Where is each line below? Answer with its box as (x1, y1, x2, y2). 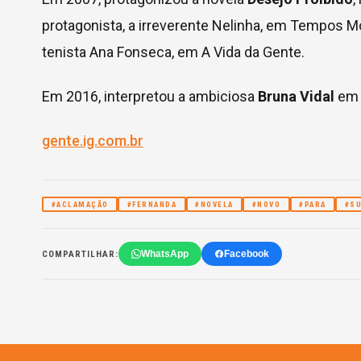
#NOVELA (195, 200, 234, 209)
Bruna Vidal (258, 88, 334, 105)
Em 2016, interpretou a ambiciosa (42, 88, 258, 105)
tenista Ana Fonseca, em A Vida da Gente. (42, 44, 305, 60)
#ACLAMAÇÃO (51, 200, 109, 209)
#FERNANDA (127, 200, 176, 209)
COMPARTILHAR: (42, 248, 118, 259)
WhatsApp (141, 248, 189, 259)
